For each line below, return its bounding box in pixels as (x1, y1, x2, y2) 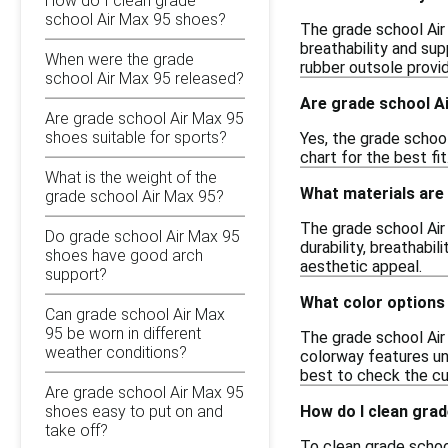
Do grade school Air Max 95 (45, 226, 240, 246)
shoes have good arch (45, 245, 203, 265)
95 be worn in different (45, 323, 201, 343)
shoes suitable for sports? (45, 127, 227, 147)
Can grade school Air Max (45, 304, 225, 324)
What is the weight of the (45, 167, 217, 187)
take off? (45, 420, 108, 440)
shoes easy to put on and (45, 401, 223, 421)
